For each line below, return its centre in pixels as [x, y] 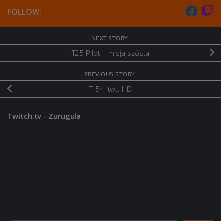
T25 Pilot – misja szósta [110, 53]
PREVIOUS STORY [110, 74]
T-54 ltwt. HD [110, 89]
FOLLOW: [24, 12]
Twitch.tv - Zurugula [44, 116]
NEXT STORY [110, 38]
